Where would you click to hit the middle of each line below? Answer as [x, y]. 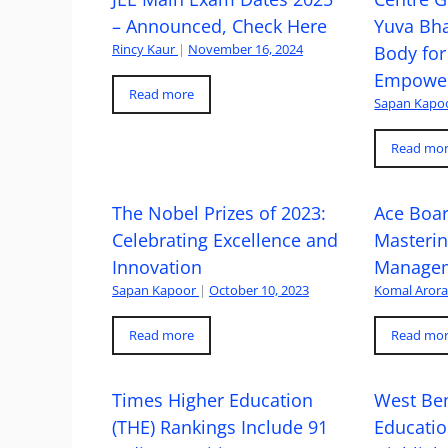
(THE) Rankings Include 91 [220, 427]
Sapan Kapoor [154, 290]
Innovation [157, 267]
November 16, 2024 [245, 49]
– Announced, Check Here [219, 26]
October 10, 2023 [259, 290]
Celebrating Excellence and [225, 240]
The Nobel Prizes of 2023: [219, 213]
